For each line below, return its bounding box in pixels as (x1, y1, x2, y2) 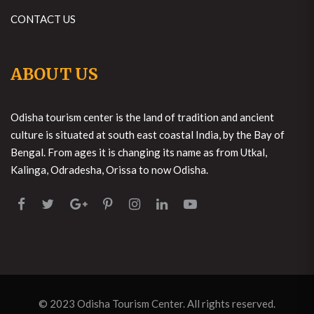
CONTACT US (11, 13, 76, 25)
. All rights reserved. (183, 297, 275, 310)
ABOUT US (11, 64, 98, 84)
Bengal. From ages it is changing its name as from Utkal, (11, 146, 267, 158)
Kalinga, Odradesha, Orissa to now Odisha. (11, 163, 208, 176)
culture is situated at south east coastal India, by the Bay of (11, 128, 285, 141)
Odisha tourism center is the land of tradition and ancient (11, 111, 274, 123)
